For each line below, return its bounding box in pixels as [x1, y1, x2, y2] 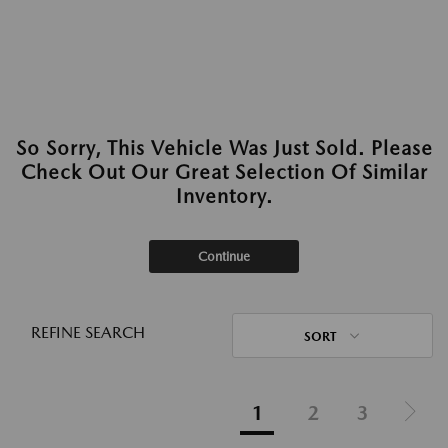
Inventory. [175, 184, 273, 208]
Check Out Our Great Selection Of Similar [20, 160, 428, 184]
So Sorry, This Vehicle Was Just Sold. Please [15, 136, 433, 160]
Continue [198, 249, 250, 264]
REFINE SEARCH [31, 323, 145, 342]
